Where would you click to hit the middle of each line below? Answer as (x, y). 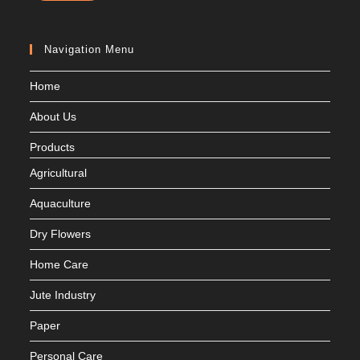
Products (53, 147)
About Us (53, 116)
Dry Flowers (61, 233)
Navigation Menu (90, 49)
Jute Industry (63, 295)
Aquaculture (61, 203)
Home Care (59, 264)
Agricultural (59, 172)
